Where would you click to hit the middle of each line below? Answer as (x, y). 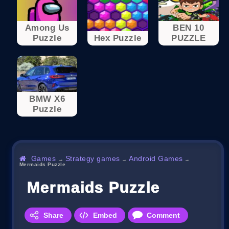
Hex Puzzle (118, 38)
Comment (163, 215)
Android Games (156, 158)
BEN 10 (189, 28)
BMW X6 (47, 99)
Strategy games (93, 158)
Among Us (47, 28)
